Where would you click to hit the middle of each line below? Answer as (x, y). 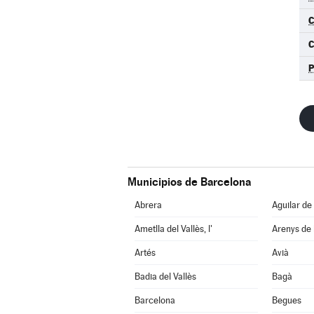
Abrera (148, 205)
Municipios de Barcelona (189, 182)
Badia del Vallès (165, 277)
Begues (286, 300)
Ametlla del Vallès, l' (173, 229)
